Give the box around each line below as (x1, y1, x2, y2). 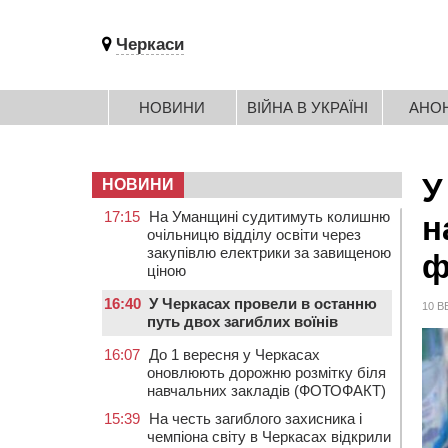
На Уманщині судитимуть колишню (149, 208, 390, 225)
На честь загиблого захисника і (149, 410, 362, 427)
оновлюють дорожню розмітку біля (147, 364, 386, 381)
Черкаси (116, 35, 184, 54)
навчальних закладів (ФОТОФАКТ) (147, 382, 386, 399)
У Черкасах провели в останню (149, 295, 377, 312)
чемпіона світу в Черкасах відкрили (147, 428, 391, 445)
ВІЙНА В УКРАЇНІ (247, 99, 368, 116)
